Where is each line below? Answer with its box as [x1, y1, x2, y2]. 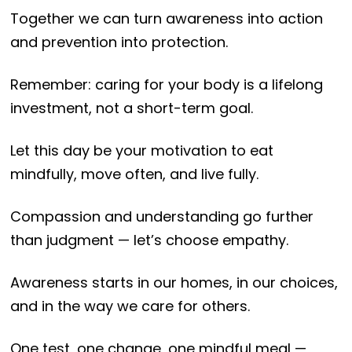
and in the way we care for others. [9, 296, 250, 317]
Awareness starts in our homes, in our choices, [9, 273, 338, 293]
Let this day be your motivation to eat [9, 141, 273, 161]
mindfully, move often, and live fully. [9, 164, 258, 185]
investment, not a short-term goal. [9, 98, 253, 119]
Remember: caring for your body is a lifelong [9, 75, 323, 95]
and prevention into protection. [9, 32, 228, 53]
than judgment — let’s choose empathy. [9, 230, 288, 251]
